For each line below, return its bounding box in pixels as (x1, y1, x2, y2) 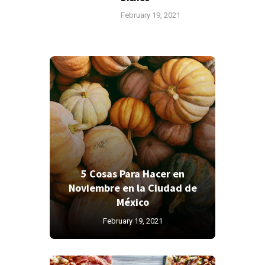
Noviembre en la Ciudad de (68, 180, 197, 195)
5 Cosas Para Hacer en (80, 166, 185, 180)
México (116, 195, 149, 209)
